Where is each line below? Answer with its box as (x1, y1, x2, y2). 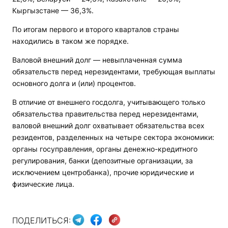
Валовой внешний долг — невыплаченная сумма (12, 55, 182, 64)
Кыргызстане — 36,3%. (12, 6, 94, 15)
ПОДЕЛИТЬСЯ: (12, 215, 71, 225)
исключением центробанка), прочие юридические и (12, 168, 194, 177)
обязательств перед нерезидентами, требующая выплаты (12, 67, 215, 76)
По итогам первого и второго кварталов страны (12, 25, 179, 34)
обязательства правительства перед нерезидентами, (12, 109, 198, 118)
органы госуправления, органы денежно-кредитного (12, 145, 197, 153)
